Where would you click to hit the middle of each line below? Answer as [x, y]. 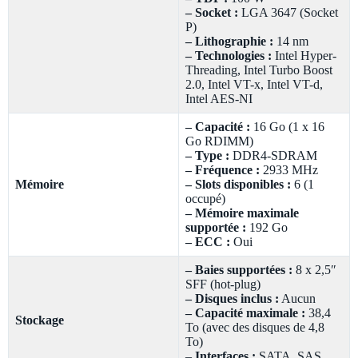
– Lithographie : [229, 42]
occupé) [205, 199]
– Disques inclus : [232, 299]
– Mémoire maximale [242, 213]
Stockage [40, 320]
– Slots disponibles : [238, 185]
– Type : [207, 156]
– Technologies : [229, 56]
